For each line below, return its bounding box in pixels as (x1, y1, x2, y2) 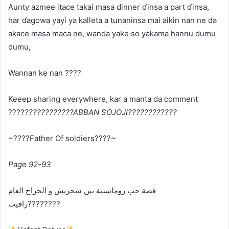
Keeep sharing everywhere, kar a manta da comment (8, 94, 198, 104)
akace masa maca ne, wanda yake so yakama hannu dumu (8, 28, 216, 38)
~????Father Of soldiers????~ (8, 133, 116, 143)
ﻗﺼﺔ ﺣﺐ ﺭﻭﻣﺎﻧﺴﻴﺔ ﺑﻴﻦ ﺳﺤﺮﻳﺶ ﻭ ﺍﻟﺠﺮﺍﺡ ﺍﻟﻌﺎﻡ (8, 185, 156, 195)
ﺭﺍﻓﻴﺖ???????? (28, 198, 60, 209)
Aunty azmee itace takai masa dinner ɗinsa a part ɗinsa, (8, 2, 209, 12)
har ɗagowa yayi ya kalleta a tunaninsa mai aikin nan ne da (8, 15, 217, 25)
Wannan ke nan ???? (8, 67, 81, 78)
